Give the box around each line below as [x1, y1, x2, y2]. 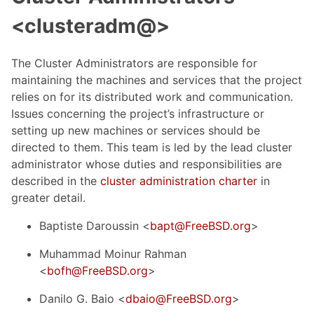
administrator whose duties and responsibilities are [11, 157, 282, 172]
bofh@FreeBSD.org [47, 264, 148, 278]
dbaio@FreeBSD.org [125, 292, 232, 306]
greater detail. [11, 191, 86, 205]
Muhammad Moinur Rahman [39, 247, 186, 261]
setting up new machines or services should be [11, 123, 260, 138]
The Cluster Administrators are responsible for [11, 56, 257, 71]
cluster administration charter [100, 174, 257, 189]
